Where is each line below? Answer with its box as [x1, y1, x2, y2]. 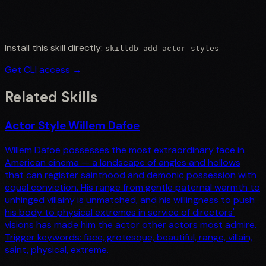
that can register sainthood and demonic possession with [5, 169, 256, 182]
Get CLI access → [5, 63, 82, 76]
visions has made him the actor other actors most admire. [5, 218, 256, 232]
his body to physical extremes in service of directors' [5, 206, 235, 219]
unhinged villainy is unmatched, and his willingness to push [5, 194, 255, 207]
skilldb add [105, 43, 162, 53]
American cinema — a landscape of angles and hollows [5, 156, 240, 169]
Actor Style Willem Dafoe [5, 118, 140, 133]
